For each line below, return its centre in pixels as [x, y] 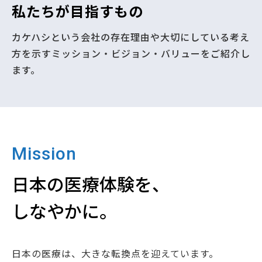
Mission [44, 154]
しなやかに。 [64, 211]
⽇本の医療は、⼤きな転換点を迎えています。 [115, 254]
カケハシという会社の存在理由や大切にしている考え [131, 37]
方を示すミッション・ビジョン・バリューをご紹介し [131, 54]
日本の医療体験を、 [91, 184]
